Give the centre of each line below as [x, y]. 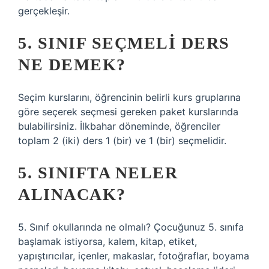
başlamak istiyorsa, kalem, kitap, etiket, [107, 241]
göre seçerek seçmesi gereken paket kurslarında [128, 112]
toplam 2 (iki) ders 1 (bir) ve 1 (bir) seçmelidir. [122, 141]
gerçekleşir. [44, 11]
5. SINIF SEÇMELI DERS [124, 43]
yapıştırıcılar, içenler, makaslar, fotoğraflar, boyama [134, 256]
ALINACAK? [72, 194]
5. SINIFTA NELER [98, 173]
